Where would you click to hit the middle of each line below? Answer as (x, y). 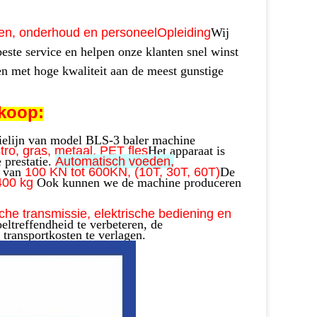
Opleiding (184, 33)
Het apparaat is (186, 151)
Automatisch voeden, (115, 161)
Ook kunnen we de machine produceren (139, 183)
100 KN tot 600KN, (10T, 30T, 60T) (122, 172)
